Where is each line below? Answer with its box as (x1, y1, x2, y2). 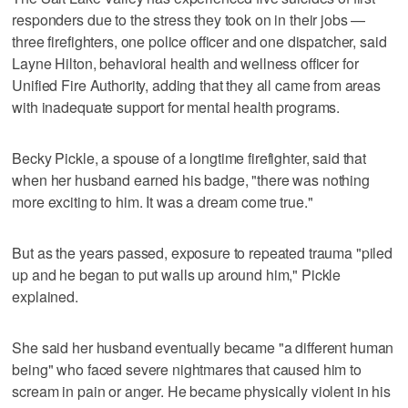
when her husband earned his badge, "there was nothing (12, 168, 370, 190)
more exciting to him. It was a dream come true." (12, 190, 313, 212)
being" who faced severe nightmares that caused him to (12, 358, 362, 380)
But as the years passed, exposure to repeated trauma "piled (12, 241, 393, 263)
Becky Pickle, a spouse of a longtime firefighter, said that (12, 147, 367, 168)
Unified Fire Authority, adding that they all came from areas (12, 74, 381, 96)
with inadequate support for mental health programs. (12, 96, 341, 117)
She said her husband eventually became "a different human (12, 336, 394, 358)
